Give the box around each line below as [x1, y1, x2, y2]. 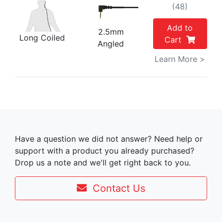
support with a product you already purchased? [15, 145, 194, 156]
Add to [167, 22, 193, 33]
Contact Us [87, 182, 145, 194]
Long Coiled [19, 33, 65, 43]
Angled [98, 39, 124, 49]
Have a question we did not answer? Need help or [15, 133, 203, 144]
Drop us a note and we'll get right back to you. [15, 157, 191, 167]
